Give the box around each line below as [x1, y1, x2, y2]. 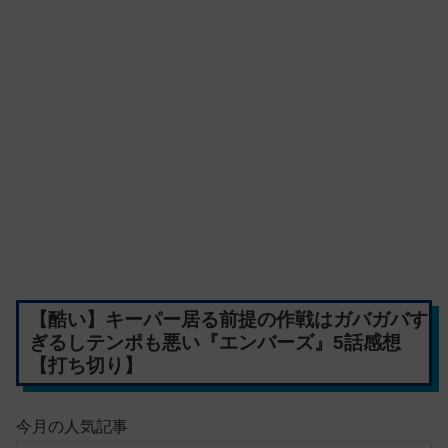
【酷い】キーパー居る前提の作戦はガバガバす [28, 309, 428, 331]
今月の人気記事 [16, 417, 128, 435]
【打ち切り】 [28, 355, 143, 377]
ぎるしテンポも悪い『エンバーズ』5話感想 [28, 332, 401, 354]
